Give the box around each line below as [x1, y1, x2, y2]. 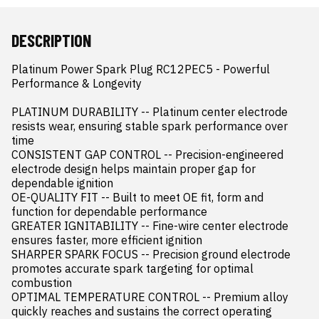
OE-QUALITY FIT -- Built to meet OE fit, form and [11, 190, 263, 204]
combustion [11, 276, 72, 290]
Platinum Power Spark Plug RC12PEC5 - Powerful [11, 62, 270, 76]
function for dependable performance [11, 204, 207, 219]
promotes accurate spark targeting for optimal [11, 261, 253, 276]
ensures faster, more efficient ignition [11, 233, 202, 247]
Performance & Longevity [11, 76, 142, 90]
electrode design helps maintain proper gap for [11, 162, 256, 176]
